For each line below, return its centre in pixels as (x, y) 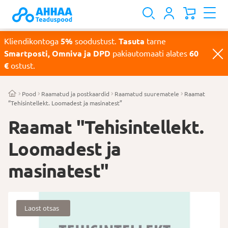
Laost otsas (42, 208)
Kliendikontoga (31, 41)
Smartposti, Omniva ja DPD (57, 53)
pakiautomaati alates (150, 53)
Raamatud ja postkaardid (75, 94)
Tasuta (131, 41)
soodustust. (95, 41)
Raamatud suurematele (147, 94)
